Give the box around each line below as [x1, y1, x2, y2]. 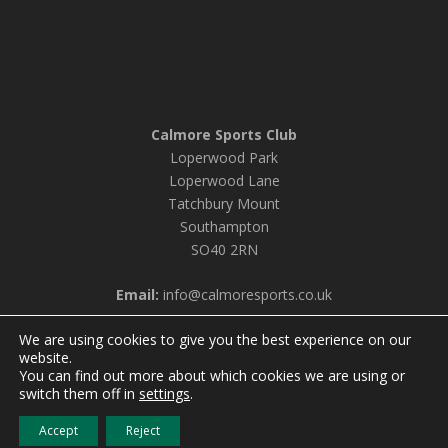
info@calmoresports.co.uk [159, 285, 332, 305]
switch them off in [19, 384, 139, 403]
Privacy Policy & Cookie [241, 382, 408, 402]
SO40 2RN [190, 240, 258, 260]
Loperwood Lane [168, 171, 280, 191]
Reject [126, 422, 160, 439]
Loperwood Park [170, 148, 278, 168]
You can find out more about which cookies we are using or [19, 366, 405, 385]
